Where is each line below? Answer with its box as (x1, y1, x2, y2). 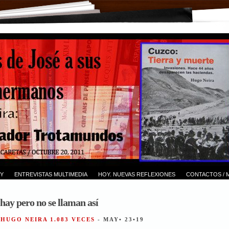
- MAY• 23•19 (97, 216, 144, 222)
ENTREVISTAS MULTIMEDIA (14, 171, 87, 177)
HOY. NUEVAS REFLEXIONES (98, 171, 175, 177)
